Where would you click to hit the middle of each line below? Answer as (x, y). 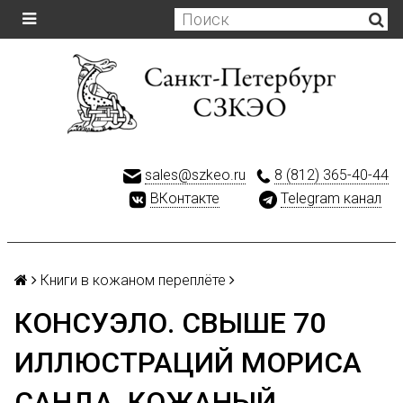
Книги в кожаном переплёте (133, 280)
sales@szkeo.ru (195, 175)
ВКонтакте (185, 198)
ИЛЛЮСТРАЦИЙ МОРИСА (188, 363)
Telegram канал (331, 198)
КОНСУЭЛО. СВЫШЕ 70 (170, 323)
